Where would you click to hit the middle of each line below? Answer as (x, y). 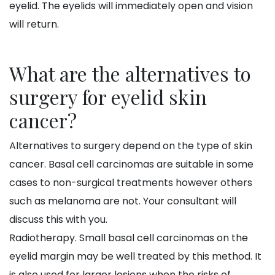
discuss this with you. (58, 220)
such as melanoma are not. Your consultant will (123, 201)
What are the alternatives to (130, 74)
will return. (34, 25)
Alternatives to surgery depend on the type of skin (131, 146)
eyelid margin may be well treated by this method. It (135, 257)
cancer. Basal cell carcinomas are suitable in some (131, 165)
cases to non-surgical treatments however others (131, 183)
